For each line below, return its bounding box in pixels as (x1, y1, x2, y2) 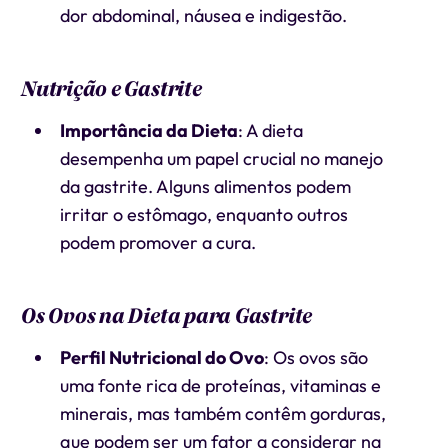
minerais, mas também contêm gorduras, (59, 402, 386, 425)
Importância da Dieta (59, 119, 238, 142)
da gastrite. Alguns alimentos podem (59, 175, 351, 198)
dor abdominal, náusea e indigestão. (59, 4, 347, 27)
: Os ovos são (263, 346, 368, 369)
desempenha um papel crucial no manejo (59, 147, 383, 170)
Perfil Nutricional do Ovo (59, 346, 264, 369)
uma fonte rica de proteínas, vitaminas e (59, 374, 381, 397)
